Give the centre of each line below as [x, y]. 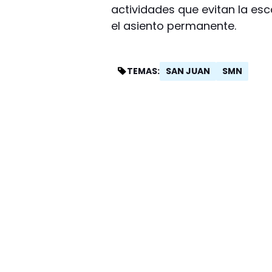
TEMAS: [144, 71]
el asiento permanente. [174, 25]
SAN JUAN [188, 71]
